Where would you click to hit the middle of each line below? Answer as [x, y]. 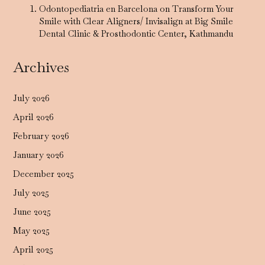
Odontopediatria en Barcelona [98, 8]
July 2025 [31, 192]
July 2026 [32, 98]
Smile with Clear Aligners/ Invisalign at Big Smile [136, 21]
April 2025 [33, 249]
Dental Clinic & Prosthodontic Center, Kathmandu [136, 33]
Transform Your [203, 8]
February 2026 [41, 136]
